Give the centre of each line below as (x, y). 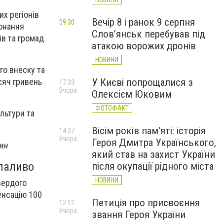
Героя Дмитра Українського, (154, 143)
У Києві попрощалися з (142, 82)
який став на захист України (153, 154)
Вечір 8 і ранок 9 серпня (143, 22)
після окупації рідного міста (153, 166)
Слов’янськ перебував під (148, 34)
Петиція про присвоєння (146, 203)
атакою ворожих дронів (144, 46)
